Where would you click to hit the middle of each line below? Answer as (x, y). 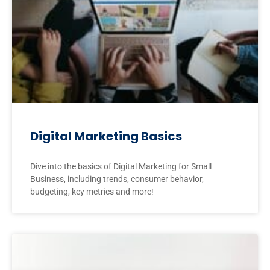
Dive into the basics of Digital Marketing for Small (121, 166)
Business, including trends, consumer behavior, (117, 179)
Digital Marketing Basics (106, 136)
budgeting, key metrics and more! (92, 191)
